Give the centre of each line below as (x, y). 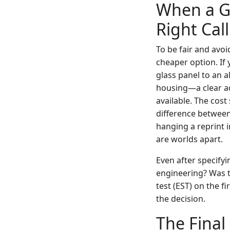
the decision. (181, 199)
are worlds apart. (189, 139)
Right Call (193, 29)
